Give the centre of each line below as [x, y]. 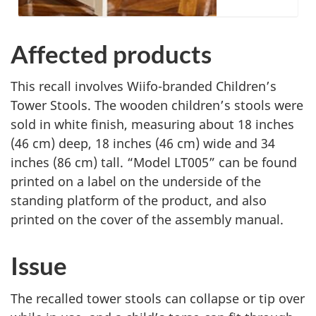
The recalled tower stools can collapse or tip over [158, 298]
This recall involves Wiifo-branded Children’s [144, 86]
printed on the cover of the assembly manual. [147, 219]
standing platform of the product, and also [139, 200]
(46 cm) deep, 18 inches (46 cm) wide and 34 [143, 143]
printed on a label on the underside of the [136, 181]
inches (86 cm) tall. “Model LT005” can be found [154, 162]
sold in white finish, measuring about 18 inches [152, 124]
